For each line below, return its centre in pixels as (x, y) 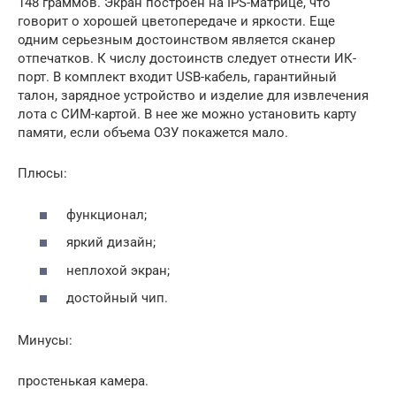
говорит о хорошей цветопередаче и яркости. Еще (176, 22)
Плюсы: (42, 174)
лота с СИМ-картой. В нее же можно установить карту (187, 114)
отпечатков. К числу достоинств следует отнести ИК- (187, 59)
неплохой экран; (118, 270)
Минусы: (45, 341)
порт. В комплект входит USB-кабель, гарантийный (177, 77)
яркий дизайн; (111, 243)
